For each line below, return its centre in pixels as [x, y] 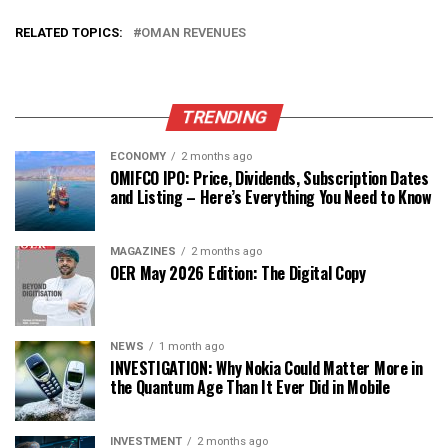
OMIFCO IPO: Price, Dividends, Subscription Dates [269, 178]
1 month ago [191, 346]
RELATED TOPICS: [69, 32]
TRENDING [224, 117]
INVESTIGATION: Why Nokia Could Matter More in [266, 368]
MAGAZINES [143, 251]
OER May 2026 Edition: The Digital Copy [238, 273]
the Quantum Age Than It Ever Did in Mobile [250, 387]
